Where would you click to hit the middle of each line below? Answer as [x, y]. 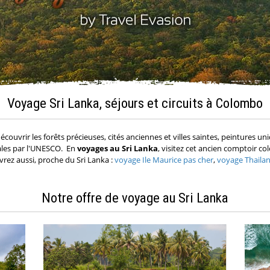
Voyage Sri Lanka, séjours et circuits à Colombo [135, 104]
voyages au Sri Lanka [118, 149]
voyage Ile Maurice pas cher [164, 160]
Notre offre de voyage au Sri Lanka [135, 198]
